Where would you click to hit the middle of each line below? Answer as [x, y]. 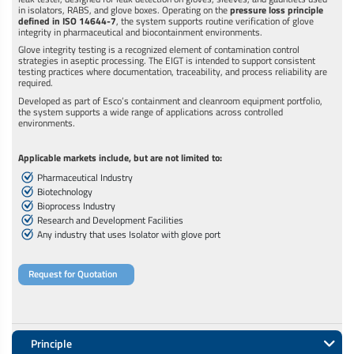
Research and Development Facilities [110, 220]
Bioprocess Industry [76, 205]
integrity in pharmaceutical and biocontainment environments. [140, 32]
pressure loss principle [277, 9]
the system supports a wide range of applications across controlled [151, 111]
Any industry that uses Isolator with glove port [129, 234]
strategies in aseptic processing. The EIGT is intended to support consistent [167, 61]
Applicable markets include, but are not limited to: [120, 158]
